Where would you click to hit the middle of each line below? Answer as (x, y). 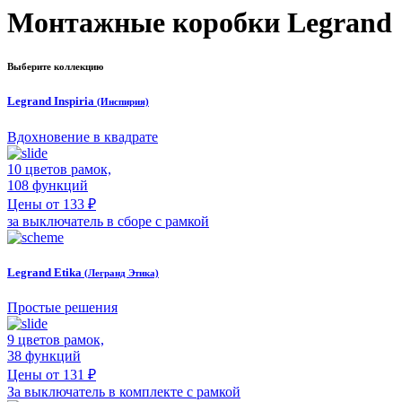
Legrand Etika (46, 272)
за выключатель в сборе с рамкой (108, 221)
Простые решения (62, 307)
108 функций (48, 185)
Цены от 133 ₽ (52, 204)
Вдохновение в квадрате (83, 136)
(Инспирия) (123, 102)
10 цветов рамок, (59, 169)
